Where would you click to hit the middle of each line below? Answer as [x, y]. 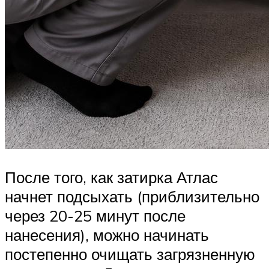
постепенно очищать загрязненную [130, 254]
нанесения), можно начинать [107, 235]
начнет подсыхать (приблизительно [132, 197]
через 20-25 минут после [95, 216]
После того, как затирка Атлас [111, 177]
